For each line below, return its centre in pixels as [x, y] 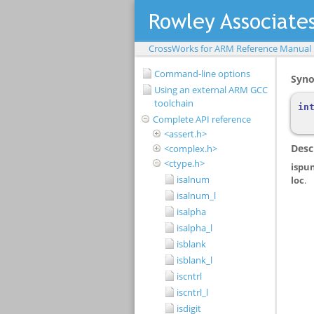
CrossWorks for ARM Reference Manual [230, 48]
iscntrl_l [192, 292]
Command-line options [202, 74]
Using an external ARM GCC [211, 90]
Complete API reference [202, 119]
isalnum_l [196, 196]
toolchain [174, 103]
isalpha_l [194, 228]
